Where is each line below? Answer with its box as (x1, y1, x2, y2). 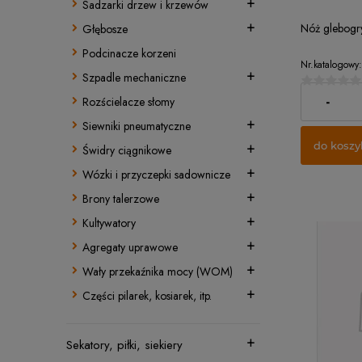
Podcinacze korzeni (82, 45, 176, 61)
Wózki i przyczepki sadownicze (82, 166, 230, 183)
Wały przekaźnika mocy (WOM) (82, 263, 233, 280)
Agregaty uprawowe (82, 239, 178, 255)
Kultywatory (82, 215, 136, 231)
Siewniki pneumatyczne (82, 118, 191, 134)
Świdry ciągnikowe (82, 142, 171, 158)
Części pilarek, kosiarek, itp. (82, 288, 212, 304)
